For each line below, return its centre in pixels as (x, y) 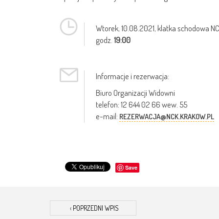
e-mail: (108, 116)
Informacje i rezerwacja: (132, 76)
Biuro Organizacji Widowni (135, 93)
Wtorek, (109, 28)
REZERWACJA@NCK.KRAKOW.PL (167, 117)
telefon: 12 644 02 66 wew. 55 (142, 105)
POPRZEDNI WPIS (95, 208)
